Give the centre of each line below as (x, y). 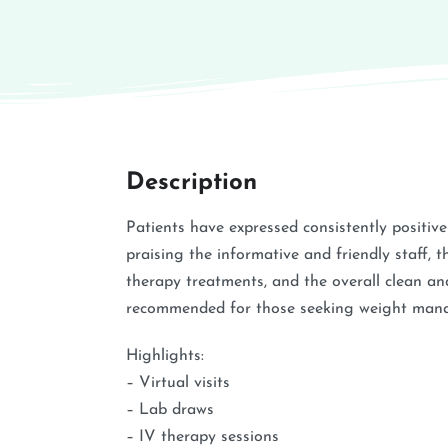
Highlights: (165, 355)
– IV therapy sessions (202, 436)
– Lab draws (170, 409)
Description (191, 182)
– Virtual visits (178, 382)
